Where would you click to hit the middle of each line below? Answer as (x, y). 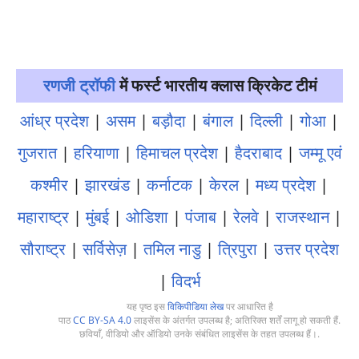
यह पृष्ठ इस (147, 307)
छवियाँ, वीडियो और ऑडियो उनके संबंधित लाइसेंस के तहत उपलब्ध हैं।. (200, 334)
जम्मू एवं (320, 153)
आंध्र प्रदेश (54, 121)
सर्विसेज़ (105, 249)
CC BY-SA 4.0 (102, 320)
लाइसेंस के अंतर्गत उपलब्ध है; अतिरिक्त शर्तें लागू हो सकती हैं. (236, 320)
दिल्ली (266, 121)
